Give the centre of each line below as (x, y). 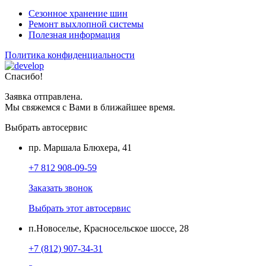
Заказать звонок (61, 188)
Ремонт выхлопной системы (86, 24)
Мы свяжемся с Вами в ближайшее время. (90, 107)
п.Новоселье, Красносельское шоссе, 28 (109, 229)
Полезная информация (74, 35)
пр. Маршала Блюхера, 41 (80, 148)
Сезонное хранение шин (78, 14)
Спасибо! (24, 77)
